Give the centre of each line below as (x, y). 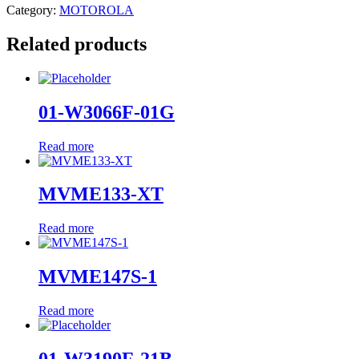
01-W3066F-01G (107, 112)
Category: (33, 10)
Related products (77, 44)
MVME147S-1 (98, 277)
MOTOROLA (97, 10)
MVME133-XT (101, 194)
